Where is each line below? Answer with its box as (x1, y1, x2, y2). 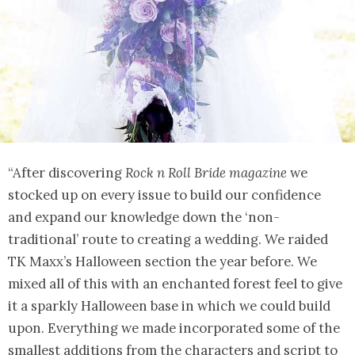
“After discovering (8, 163, 122, 181)
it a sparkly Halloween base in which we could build (8, 296, 330, 315)
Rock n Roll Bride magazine (122, 163, 287, 181)
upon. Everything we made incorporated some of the (8, 319, 340, 337)
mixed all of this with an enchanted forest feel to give (8, 274, 342, 292)
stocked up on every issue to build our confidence (8, 185, 321, 204)
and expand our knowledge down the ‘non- (8, 208, 280, 226)
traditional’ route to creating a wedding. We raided (8, 230, 328, 248)
